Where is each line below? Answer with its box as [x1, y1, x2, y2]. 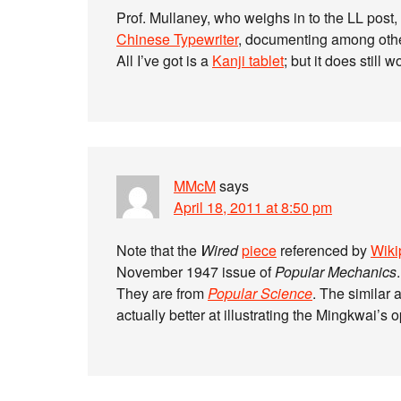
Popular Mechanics [275, 261, 397, 282]
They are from [116, 283, 208, 303]
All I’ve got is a [116, 50, 212, 71]
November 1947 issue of [116, 261, 275, 282]
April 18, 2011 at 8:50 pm [174, 197, 332, 218]
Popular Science [208, 283, 312, 303]
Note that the [116, 240, 200, 260]
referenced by [277, 240, 371, 260]
